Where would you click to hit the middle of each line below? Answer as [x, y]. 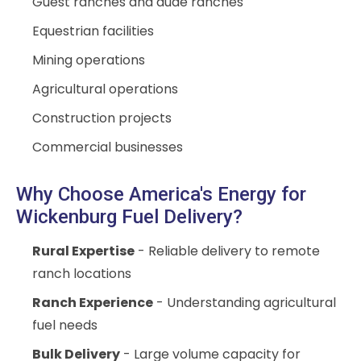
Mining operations [89, 60]
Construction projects [102, 118]
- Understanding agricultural [245, 303]
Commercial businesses [108, 147]
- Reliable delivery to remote [227, 251]
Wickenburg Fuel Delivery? [129, 217]
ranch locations [82, 274]
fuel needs [65, 326]
